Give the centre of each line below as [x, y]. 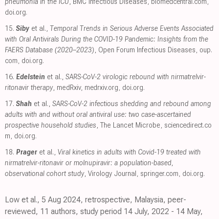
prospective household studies [51, 125]
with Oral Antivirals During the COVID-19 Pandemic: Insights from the [107, 39]
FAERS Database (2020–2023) [50, 50]
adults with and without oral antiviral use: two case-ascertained [98, 114]
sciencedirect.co [188, 125]
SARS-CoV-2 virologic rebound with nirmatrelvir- [136, 77]
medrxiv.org [101, 87]
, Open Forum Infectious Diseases [145, 50]
